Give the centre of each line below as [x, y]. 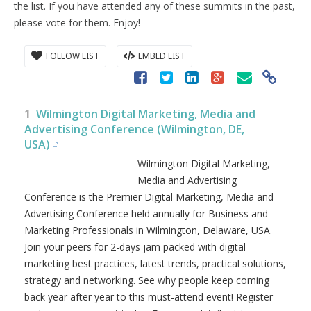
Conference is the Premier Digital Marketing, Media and [149, 197]
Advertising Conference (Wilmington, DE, [134, 129]
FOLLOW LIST [73, 56]
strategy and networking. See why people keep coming [147, 280]
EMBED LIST [162, 56]
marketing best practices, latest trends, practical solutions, [155, 263]
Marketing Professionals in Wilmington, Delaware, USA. [148, 230]
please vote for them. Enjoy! [77, 23]
